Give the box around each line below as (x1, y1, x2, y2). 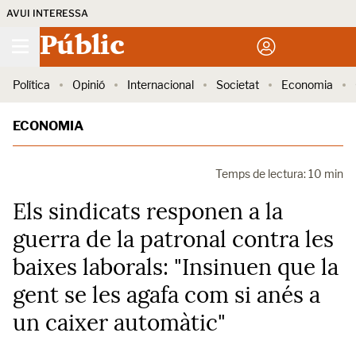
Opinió (72, 78, 105, 91)
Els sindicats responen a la (13, 197, 283, 226)
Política (13, 78, 50, 91)
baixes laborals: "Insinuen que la (13, 253, 339, 281)
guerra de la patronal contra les (13, 225, 334, 253)
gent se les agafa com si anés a (13, 281, 320, 309)
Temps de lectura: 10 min (215, 167, 343, 180)
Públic (40, 33, 123, 60)
